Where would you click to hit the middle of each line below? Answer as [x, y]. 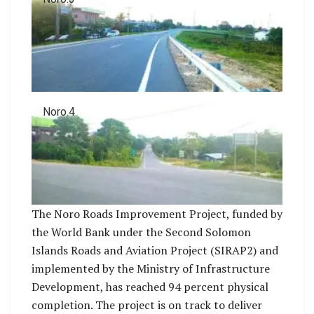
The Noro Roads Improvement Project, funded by [157, 214]
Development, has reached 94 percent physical [150, 287]
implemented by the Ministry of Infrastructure [151, 269]
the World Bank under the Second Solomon [141, 232]
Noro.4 [59, 112]
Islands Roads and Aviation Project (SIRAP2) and [155, 251]
